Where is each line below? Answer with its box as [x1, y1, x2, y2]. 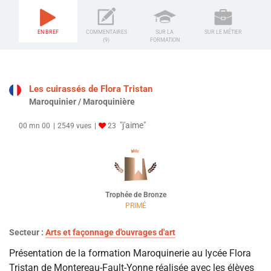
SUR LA [155, 29, 174, 36]
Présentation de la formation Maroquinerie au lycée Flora [9, 247, 251, 260]
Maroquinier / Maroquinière [29, 97, 135, 107]
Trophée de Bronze [105, 191, 166, 200]
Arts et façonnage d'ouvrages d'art [45, 227, 175, 238]
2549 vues [57, 122, 91, 131]
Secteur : [9, 227, 45, 238]
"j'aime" [120, 120, 146, 131]
